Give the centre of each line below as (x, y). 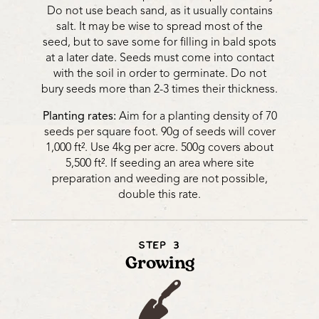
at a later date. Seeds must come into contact (159, 58)
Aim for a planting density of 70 (196, 116)
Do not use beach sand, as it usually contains (159, 11)
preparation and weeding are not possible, (159, 179)
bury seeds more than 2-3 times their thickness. (159, 89)
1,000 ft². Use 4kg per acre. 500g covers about (159, 148)
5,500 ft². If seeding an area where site (159, 163)
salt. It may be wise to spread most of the (159, 27)
